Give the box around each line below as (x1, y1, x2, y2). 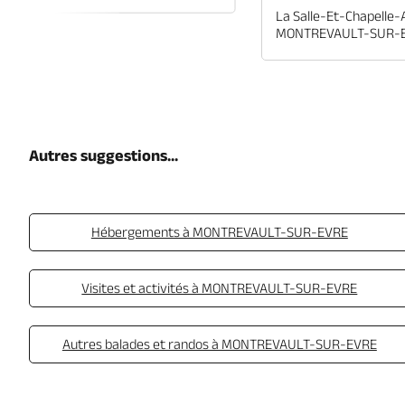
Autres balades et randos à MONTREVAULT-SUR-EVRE (61, 336, 377, 352)
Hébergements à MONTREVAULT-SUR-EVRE (90, 224, 348, 240)
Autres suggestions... (29, 146, 178, 165)
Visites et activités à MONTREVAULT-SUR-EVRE (81, 280, 358, 296)
